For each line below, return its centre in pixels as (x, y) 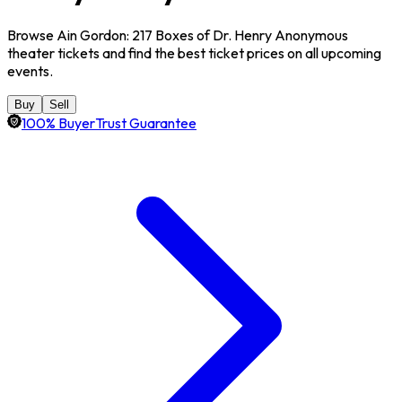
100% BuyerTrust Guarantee (109, 122)
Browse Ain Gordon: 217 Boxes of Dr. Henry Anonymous (178, 35)
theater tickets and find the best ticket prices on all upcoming (194, 52)
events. (30, 70)
